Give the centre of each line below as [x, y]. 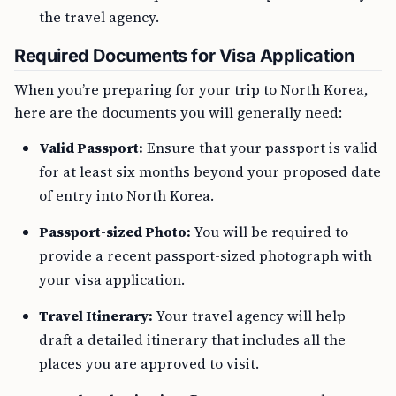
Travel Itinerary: [96, 316]
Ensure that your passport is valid [260, 148]
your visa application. [112, 279]
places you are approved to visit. [149, 363]
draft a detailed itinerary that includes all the [192, 339]
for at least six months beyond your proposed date [210, 171]
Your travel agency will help [249, 316]
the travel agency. [99, 17]
